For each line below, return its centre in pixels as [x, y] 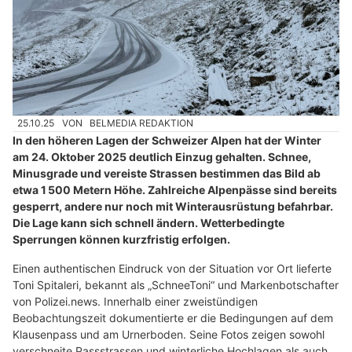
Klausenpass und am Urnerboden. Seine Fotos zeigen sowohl [169, 334]
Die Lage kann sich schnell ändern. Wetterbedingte [148, 222]
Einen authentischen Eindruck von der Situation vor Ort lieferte [172, 268]
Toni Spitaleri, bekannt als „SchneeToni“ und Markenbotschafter [176, 284]
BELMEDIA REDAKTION [142, 123]
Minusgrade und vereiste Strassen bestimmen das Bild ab [167, 173]
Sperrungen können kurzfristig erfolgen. [121, 239]
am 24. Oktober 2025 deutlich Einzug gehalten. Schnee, [162, 156]
